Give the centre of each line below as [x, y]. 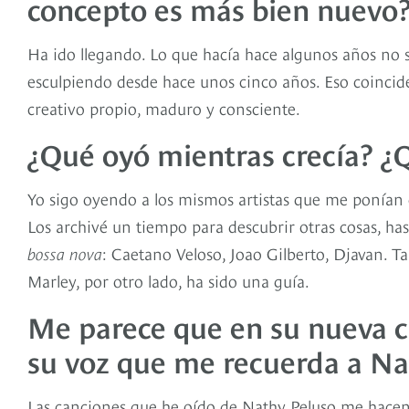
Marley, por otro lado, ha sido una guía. [168, 280]
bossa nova [65, 253]
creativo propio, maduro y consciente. [164, 108]
